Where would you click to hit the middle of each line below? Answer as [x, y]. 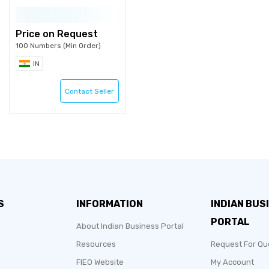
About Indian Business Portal [130, 226]
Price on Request [57, 34]
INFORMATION [110, 204]
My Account [232, 262]
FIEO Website [100, 262]
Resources [96, 244]
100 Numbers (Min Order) [58, 46]
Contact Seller [89, 91]
